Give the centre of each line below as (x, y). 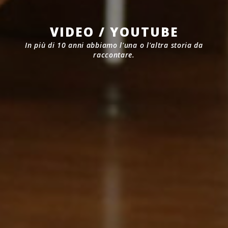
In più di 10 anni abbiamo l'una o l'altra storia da (114, 45)
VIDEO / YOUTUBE (114, 32)
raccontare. (114, 55)
